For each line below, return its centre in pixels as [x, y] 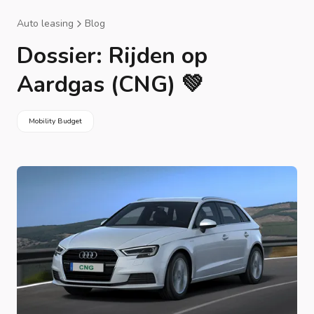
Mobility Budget [55, 121]
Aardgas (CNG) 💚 [110, 84]
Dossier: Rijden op [112, 56]
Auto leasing [45, 23]
